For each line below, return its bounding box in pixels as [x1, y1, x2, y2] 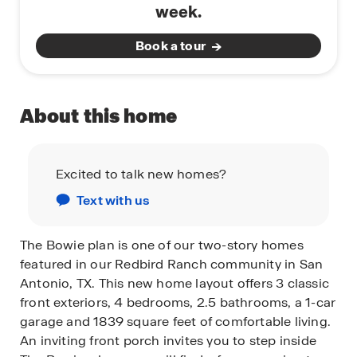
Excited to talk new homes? [56, 165, 227, 182]
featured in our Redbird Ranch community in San [20, 255, 324, 273]
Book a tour [135, 37, 206, 54]
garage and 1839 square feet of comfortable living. [20, 312, 331, 330]
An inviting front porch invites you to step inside [20, 331, 317, 349]
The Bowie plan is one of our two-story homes [20, 236, 304, 253]
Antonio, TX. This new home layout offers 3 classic [20, 274, 330, 292]
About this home [20, 103, 177, 128]
